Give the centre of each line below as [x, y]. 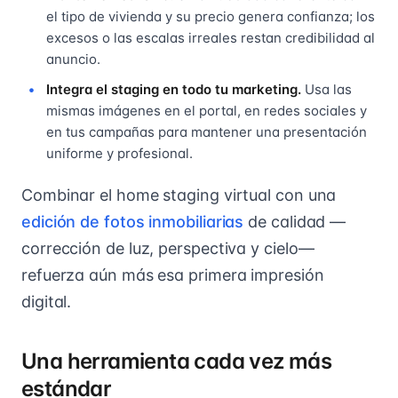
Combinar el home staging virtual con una [179, 195]
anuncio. [73, 59]
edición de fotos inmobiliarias [133, 221]
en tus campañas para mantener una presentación [207, 131]
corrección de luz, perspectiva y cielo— [168, 248]
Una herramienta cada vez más [177, 361]
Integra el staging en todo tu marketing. [174, 89]
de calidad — [295, 221]
